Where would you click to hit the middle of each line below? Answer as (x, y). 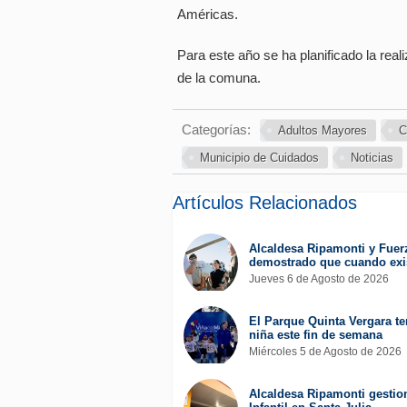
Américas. (207, 15)
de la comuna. (218, 78)
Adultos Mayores (322, 131)
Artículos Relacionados (264, 203)
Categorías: (216, 130)
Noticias (372, 158)
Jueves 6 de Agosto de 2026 (318, 279)
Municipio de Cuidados (259, 158)
